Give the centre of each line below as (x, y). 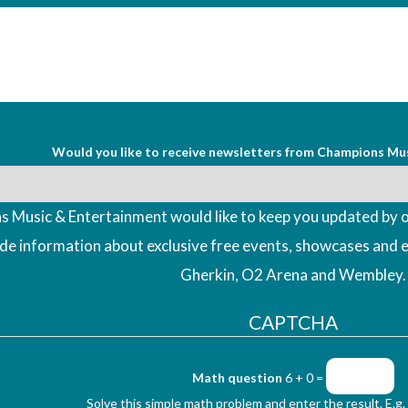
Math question (237, 377)
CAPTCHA (293, 321)
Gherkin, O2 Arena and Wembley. (293, 274)
